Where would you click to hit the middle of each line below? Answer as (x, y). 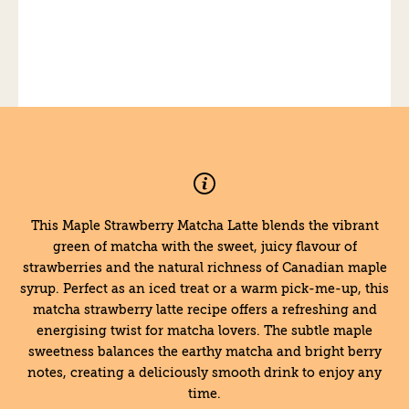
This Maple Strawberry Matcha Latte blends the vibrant (204, 226)
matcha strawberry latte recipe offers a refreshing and (204, 310)
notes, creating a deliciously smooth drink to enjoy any (204, 373)
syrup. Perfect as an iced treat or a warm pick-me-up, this (204, 289)
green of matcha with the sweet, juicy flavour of (204, 247)
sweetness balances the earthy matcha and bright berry (204, 352)
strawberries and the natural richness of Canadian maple (204, 268)
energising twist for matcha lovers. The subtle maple (204, 331)
